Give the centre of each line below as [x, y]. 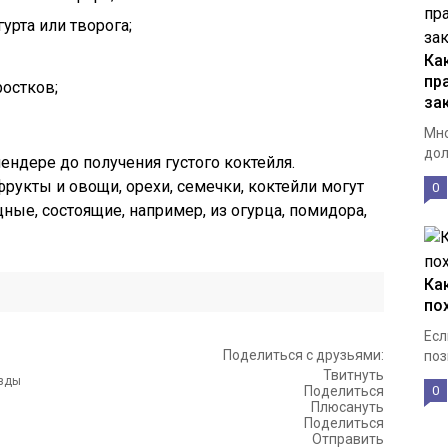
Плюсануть [347, 407]
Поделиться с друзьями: [303, 355]
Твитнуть [353, 375]
